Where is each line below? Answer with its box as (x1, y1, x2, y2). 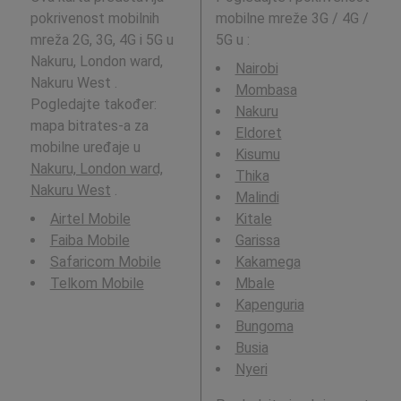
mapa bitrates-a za (30, 116, 149, 134)
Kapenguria (235, 295, 304, 313)
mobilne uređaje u (30, 138, 141, 156)
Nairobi (235, 59, 278, 77)
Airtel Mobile (49, 209, 131, 227)
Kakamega (235, 252, 301, 270)
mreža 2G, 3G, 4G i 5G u (30, 30, 174, 48)
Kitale (235, 209, 272, 227)
